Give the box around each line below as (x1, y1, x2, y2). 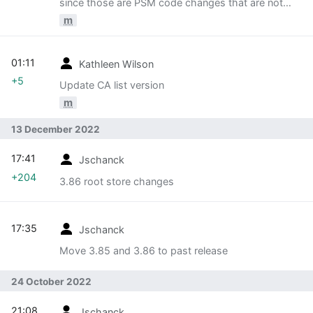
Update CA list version (59, 79, 164, 92)
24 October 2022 (11, 275, 92, 287)
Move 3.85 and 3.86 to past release (59, 245, 228, 257)
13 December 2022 (11, 124, 100, 135)
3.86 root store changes (59, 175, 174, 187)
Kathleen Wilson (79, 57, 154, 70)
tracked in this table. (59, 8, 154, 20)
